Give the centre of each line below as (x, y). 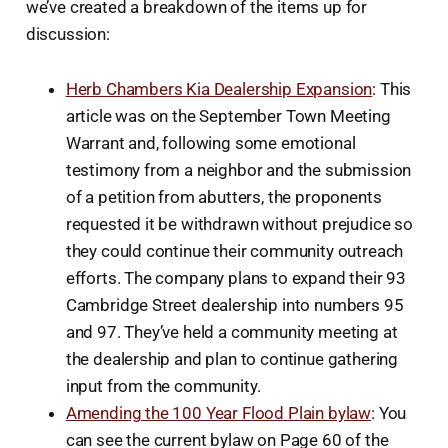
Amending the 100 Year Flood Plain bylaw (218, 412)
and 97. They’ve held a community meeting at (231, 331)
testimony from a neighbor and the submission (238, 169)
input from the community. (163, 385)
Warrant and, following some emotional (210, 142)
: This (392, 88)
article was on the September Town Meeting (228, 115)
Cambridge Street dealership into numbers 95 (234, 304)
